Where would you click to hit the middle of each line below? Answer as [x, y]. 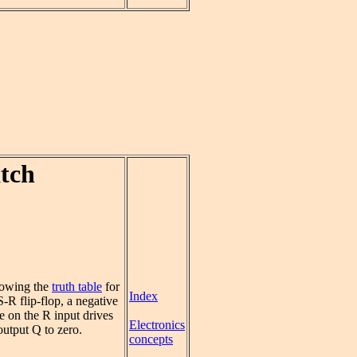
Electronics [157, 325]
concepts [151, 339]
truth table [77, 287]
